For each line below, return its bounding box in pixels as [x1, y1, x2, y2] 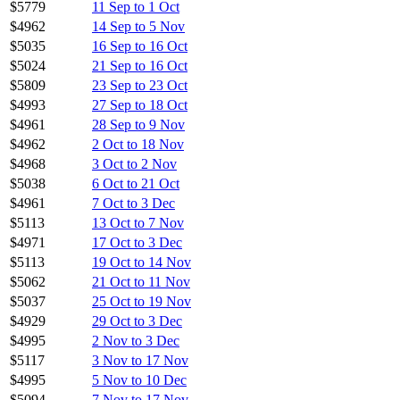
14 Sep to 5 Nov [92, 18, 185, 34]
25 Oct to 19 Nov [92, 293, 191, 309]
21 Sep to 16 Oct [92, 57, 187, 73]
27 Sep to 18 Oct [92, 96, 187, 112]
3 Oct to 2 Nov [92, 155, 177, 171]
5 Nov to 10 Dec [92, 371, 187, 387]
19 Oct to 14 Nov [92, 254, 191, 270]
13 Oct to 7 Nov [92, 214, 184, 230]
